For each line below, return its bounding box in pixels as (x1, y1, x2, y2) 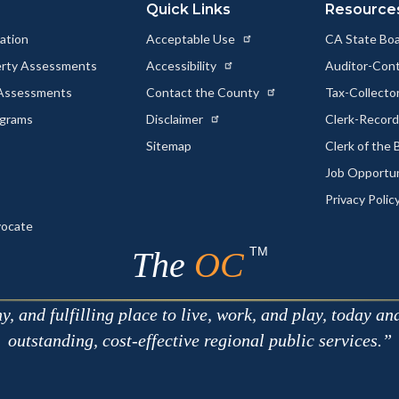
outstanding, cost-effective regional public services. (7, 330, 382, 351)
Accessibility (145, 58, 219, 74)
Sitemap (145, 138, 191, 154)
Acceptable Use (145, 31, 238, 47)
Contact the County (145, 85, 262, 101)
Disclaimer (145, 111, 206, 127)
